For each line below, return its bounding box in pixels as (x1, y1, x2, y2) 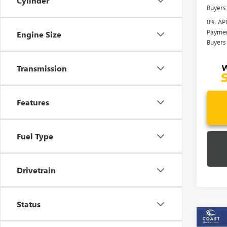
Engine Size (17, 29, 61, 40)
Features (17, 97, 49, 107)
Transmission (17, 63, 67, 73)
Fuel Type (17, 131, 53, 141)
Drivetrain (17, 165, 56, 175)
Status (17, 199, 41, 209)
